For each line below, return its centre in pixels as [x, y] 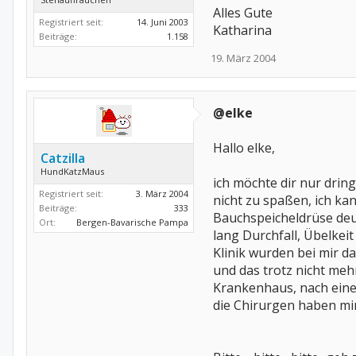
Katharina [242, 30]
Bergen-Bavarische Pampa [132, 222]
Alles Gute [243, 13]
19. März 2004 [243, 58]
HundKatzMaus [72, 171]
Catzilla [63, 158]
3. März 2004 [162, 193]
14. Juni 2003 [163, 22]
